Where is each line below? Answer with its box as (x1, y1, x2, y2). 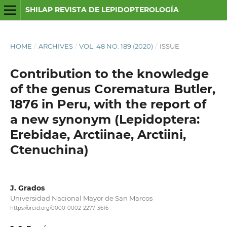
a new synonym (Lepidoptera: (10, 111, 200, 127)
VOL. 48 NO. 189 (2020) (79, 42, 154, 50)
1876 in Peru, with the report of (10, 96, 206, 111)
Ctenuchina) (10, 142, 89, 157)
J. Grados (10, 183, 45, 193)
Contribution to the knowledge (10, 66, 209, 81)
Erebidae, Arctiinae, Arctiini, (10, 127, 186, 142)
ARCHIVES (38, 42, 73, 50)
